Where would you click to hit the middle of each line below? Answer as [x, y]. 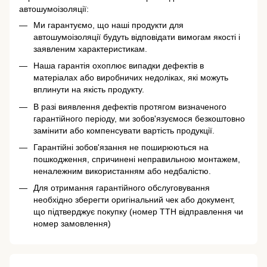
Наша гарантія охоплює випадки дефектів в [119, 66]
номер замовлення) [73, 224]
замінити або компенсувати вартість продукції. [124, 130]
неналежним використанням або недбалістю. [122, 171]
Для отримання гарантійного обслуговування [122, 188]
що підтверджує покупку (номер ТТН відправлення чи [138, 212]
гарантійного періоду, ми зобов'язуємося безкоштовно [139, 118]
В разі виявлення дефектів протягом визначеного [130, 106]
